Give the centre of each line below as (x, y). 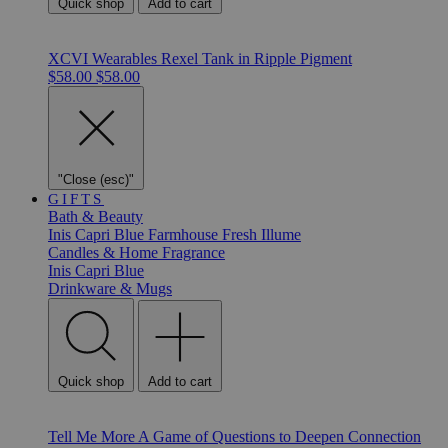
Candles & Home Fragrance (136, 252)
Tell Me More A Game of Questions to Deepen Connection (234, 436)
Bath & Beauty (95, 216)
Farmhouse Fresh (204, 234)
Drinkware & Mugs (110, 288)
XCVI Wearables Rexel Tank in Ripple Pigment (200, 58)
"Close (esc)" (96, 179)
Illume (281, 234)
